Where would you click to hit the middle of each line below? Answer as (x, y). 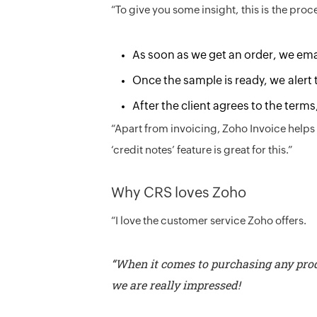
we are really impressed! (176, 285)
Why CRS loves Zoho (179, 193)
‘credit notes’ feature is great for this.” (203, 150)
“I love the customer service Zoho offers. (210, 221)
